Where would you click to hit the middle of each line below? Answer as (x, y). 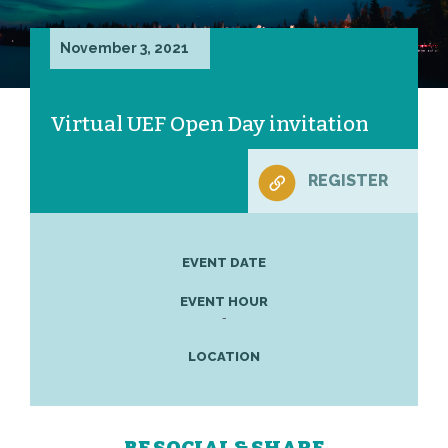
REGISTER (348, 180)
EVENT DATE (224, 262)
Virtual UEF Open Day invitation (209, 124)
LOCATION (224, 356)
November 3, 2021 (124, 48)
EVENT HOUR (224, 301)
